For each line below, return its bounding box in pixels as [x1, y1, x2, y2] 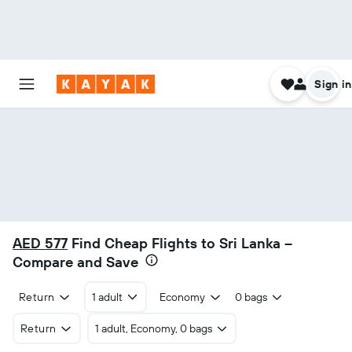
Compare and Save [13, 253, 138, 271]
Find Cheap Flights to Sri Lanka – [68, 234, 292, 252]
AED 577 [13, 234, 68, 252]
